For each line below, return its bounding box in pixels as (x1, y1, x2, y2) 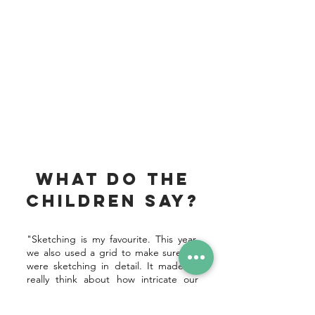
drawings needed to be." (27, 286, 139, 299)
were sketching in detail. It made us (27, 259, 198, 272)
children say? (25, 190, 200, 211)
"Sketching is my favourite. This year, (27, 233, 198, 245)
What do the (35, 168, 190, 189)
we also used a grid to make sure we (27, 246, 198, 259)
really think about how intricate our (27, 273, 198, 285)
